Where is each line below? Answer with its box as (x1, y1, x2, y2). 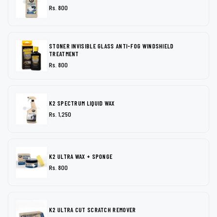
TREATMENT (49, 49, 79, 58)
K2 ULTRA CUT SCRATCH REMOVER (49, 205, 136, 214)
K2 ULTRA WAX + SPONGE (49, 152, 113, 160)
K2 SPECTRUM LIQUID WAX (49, 99, 115, 107)
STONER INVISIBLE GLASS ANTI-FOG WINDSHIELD (49, 42, 174, 50)
